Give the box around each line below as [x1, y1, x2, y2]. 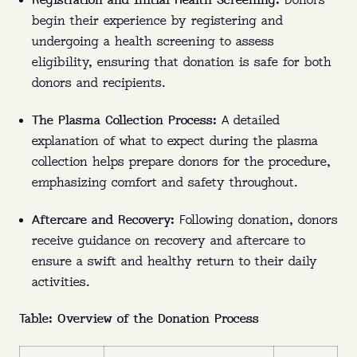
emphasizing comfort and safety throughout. [32, 177, 298, 190]
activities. [32, 277, 90, 289]
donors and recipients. [32, 77, 166, 90]
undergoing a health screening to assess [32, 36, 274, 49]
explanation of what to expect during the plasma [32, 135, 318, 148]
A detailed [217, 115, 280, 127]
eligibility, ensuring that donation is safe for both [32, 57, 331, 69]
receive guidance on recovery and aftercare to [32, 235, 305, 248]
